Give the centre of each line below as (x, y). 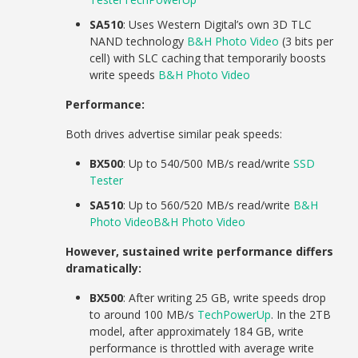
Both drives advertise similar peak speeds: (174, 133)
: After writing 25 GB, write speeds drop (225, 297)
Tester (107, 180)
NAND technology (139, 41)
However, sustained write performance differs (200, 251)
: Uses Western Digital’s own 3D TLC (218, 24)
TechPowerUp (235, 314)
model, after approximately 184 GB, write (197, 331)
